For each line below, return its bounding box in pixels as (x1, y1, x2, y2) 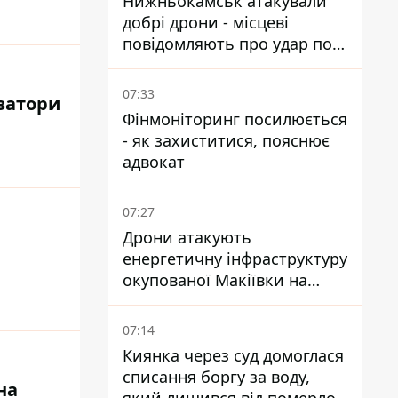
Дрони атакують (123, 227, 251, 248)
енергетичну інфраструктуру (123, 248, 347, 269)
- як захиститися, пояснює (123, 130, 330, 151)
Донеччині (123, 291, 206, 312)
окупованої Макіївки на (123, 269, 307, 291)
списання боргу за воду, (123, 366, 310, 387)
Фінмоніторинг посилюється (123, 108, 347, 130)
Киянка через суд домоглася (123, 345, 344, 366)
